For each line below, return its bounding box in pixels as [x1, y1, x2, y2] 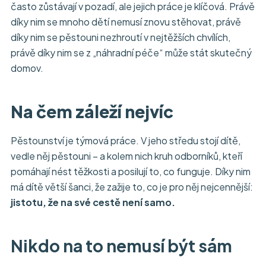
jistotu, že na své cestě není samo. [11, 196, 175, 209]
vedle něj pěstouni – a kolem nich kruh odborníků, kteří [11, 150, 242, 163]
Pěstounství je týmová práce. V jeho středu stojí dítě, [11, 134, 240, 147]
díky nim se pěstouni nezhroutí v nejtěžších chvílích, [11, 30, 230, 43]
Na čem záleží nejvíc [11, 100, 173, 122]
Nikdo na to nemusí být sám [11, 235, 232, 256]
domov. [11, 61, 43, 74]
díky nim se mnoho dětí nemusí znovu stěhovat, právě [11, 15, 241, 28]
